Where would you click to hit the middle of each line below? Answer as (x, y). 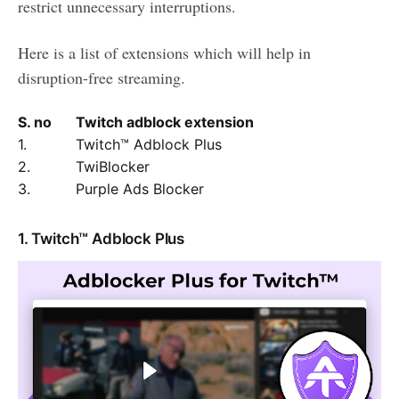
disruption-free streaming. (102, 77)
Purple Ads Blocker (140, 188)
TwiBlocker (113, 166)
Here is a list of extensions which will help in (164, 52)
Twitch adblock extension (165, 122)
